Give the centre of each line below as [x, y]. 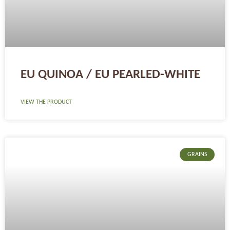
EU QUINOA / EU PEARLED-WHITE [110, 75]
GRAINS [197, 155]
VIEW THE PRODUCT [46, 102]
